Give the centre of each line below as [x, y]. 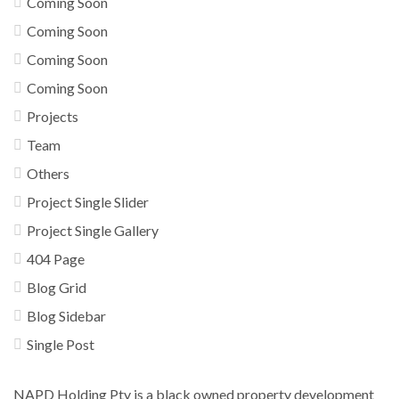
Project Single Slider [88, 201]
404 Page [56, 258]
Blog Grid [57, 287]
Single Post [61, 344]
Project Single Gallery [93, 230]
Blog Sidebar [66, 315]
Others [48, 173]
